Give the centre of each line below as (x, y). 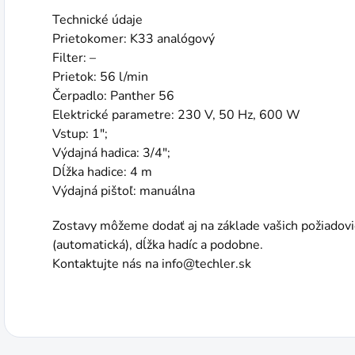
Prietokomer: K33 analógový (134, 39)
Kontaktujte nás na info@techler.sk (152, 264)
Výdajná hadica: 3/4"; (111, 153)
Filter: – (74, 58)
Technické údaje (97, 20)
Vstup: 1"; (80, 134)
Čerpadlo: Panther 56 (113, 96)
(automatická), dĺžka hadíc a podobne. (158, 245)
